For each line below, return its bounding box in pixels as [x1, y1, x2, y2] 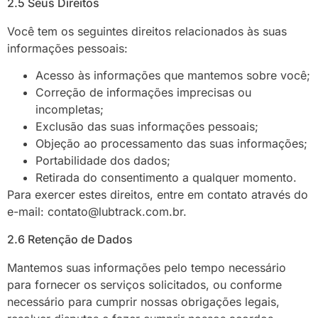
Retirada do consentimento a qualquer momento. [35, 170, 297, 185]
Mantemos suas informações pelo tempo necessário [7, 260, 286, 275]
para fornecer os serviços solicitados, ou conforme [7, 277, 282, 292]
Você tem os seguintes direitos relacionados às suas [7, 23, 287, 38]
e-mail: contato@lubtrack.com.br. [7, 204, 187, 219]
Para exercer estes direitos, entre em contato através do [7, 187, 308, 202]
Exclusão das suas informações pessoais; [35, 119, 258, 134]
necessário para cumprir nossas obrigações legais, [7, 294, 280, 309]
